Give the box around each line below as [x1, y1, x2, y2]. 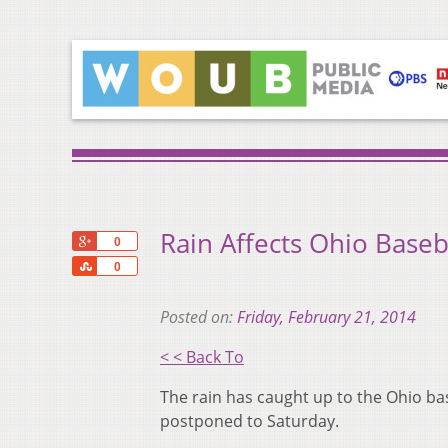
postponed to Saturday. [160, 410, 339, 433]
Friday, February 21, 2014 [237, 306, 416, 329]
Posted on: [160, 306, 237, 329]
